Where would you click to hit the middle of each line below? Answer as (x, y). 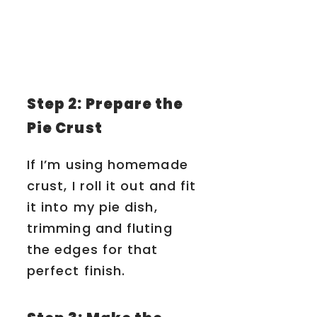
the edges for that (93, 250)
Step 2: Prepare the (105, 104)
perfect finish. (76, 271)
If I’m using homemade (108, 165)
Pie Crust (65, 128)
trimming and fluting (100, 229)
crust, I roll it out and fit (112, 186)
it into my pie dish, (92, 207)
